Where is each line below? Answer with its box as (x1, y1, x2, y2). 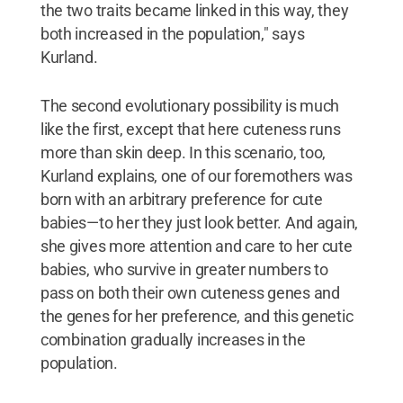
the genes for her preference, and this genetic (40, 307, 354, 326)
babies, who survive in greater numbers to (40, 260, 328, 279)
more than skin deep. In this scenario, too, (40, 143, 327, 162)
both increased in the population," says (40, 24, 305, 43)
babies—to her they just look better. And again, (40, 213, 359, 232)
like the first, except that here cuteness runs (40, 120, 341, 139)
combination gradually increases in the (40, 330, 306, 349)
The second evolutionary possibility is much (40, 96, 340, 115)
